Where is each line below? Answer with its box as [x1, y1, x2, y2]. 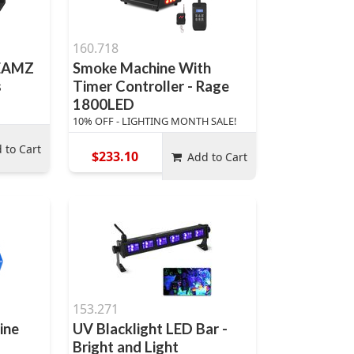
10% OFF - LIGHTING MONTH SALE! [72, 114, 236, 128]
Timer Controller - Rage [72, 77, 229, 95]
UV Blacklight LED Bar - [72, 320, 228, 337]
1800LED [72, 96, 134, 113]
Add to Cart [187, 149, 248, 164]
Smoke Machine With [72, 59, 211, 77]
